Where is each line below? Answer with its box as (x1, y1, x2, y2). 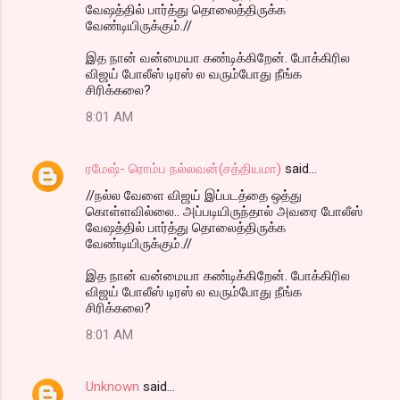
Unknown (86, 379, 139, 396)
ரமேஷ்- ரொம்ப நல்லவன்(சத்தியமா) (86, 161, 281, 178)
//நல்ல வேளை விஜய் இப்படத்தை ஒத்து (86, 187, 302, 204)
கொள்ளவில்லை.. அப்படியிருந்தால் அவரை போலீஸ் (86, 204, 362, 221)
